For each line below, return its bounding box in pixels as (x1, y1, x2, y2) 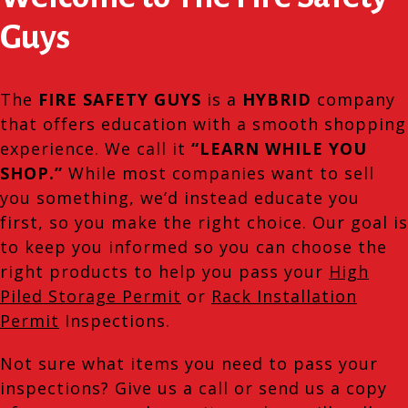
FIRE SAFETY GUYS (38, 88, 201, 110)
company (311, 88, 395, 110)
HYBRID (242, 88, 311, 110)
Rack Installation (211, 285, 357, 307)
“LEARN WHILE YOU (191, 138, 367, 159)
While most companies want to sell (63, 162, 374, 184)
